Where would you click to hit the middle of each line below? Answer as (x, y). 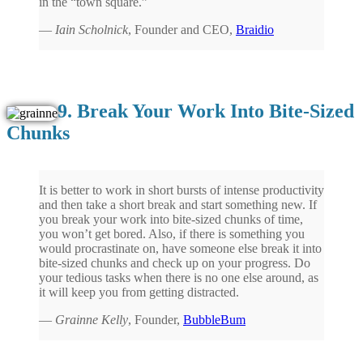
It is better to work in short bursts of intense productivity (181, 190)
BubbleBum (214, 319)
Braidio (255, 29)
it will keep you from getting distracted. (139, 292)
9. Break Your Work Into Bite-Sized (206, 111)
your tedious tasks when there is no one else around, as (179, 277)
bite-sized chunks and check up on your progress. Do (175, 263)
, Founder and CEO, (182, 29)
